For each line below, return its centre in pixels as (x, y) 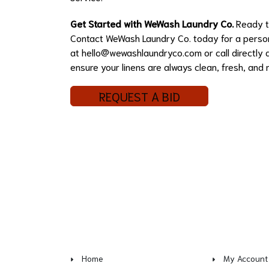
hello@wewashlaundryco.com (142, 52)
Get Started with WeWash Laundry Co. (152, 23)
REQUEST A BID (139, 96)
